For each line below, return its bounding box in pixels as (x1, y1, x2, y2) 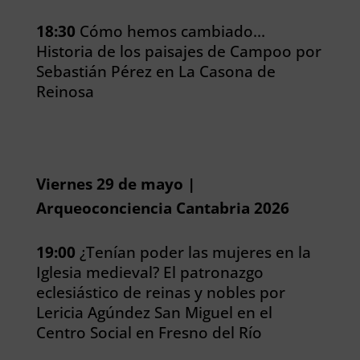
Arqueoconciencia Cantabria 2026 (35, 198, 289, 218)
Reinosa (35, 81, 94, 101)
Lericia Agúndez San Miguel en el (35, 302, 272, 322)
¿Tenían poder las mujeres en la (75, 242, 311, 262)
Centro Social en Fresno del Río (35, 322, 262, 342)
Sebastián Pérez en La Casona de (35, 61, 276, 81)
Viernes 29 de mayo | (35, 174, 195, 194)
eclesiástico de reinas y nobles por (35, 282, 285, 302)
